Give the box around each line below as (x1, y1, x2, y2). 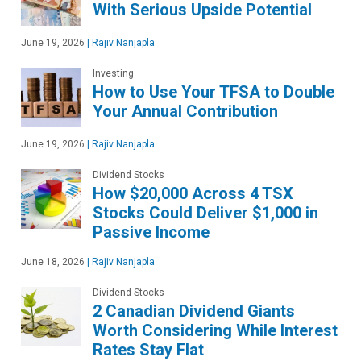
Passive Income (93, 222, 210, 243)
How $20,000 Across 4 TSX (93, 184, 293, 204)
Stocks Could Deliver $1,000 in (93, 203, 318, 223)
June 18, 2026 (21, 256, 85, 268)
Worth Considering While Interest (93, 321, 338, 341)
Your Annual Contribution (93, 102, 278, 122)
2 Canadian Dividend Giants (93, 301, 295, 322)
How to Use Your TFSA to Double (93, 82, 334, 102)
